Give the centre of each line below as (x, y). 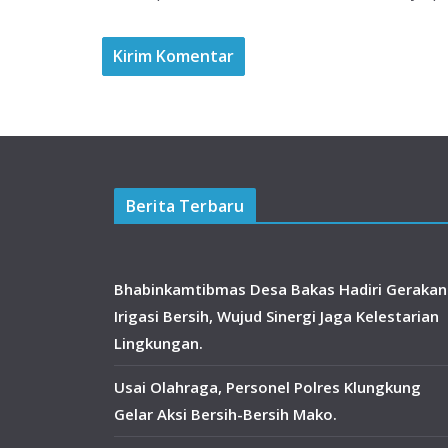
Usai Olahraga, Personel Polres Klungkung (267, 387)
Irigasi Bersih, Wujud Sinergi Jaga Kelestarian (276, 316)
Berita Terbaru (185, 206)
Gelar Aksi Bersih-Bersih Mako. (225, 414)
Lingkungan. (158, 343)
